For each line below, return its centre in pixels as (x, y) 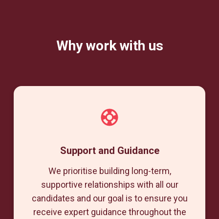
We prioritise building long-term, (109, 171)
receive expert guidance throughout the (109, 212)
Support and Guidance (109, 151)
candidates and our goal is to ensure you (109, 198)
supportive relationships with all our (109, 185)
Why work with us (109, 46)
